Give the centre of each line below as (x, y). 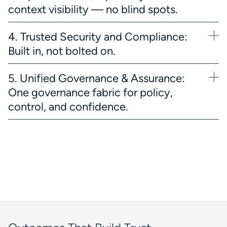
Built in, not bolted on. (62, 51)
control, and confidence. (68, 107)
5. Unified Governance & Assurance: (97, 78)
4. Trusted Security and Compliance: (98, 37)
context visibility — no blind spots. (93, 9)
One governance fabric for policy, (90, 92)
